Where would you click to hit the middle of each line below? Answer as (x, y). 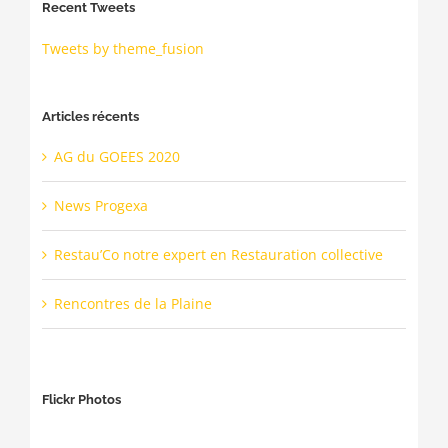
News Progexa (100, 205)
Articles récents (90, 116)
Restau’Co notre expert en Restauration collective (218, 254)
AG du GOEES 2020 (116, 156)
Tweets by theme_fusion (122, 48)
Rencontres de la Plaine (132, 303)
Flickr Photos (81, 400)
